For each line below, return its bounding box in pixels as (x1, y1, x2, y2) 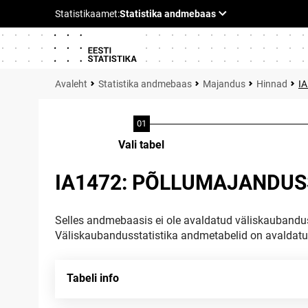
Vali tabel (118, 138, 164, 151)
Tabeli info (67, 272, 119, 285)
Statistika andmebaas (98, 78, 192, 89)
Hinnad (256, 78, 287, 89)
